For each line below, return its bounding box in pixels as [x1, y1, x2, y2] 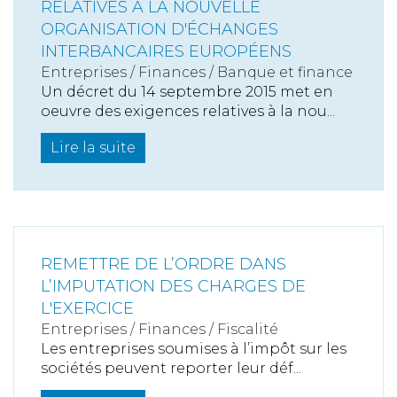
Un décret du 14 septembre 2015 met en [41, 83, 333, 101]
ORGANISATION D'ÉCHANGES [41, 19, 278, 40]
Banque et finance [217, 64, 353, 82]
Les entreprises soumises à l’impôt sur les [41, 340, 346, 358]
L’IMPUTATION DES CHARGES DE [41, 276, 306, 297]
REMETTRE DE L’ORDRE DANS [41, 254, 286, 275]
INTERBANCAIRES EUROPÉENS [41, 42, 292, 62]
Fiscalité [217, 321, 278, 339]
